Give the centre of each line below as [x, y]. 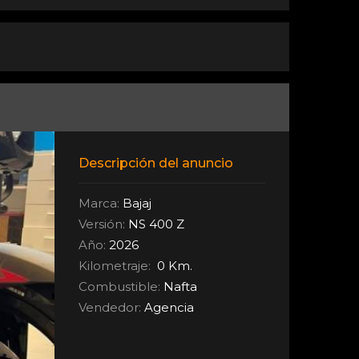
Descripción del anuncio [156, 163]
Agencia [168, 307]
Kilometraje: [115, 265]
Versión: [102, 224]
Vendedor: [110, 307]
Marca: [99, 203]
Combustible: [120, 286]
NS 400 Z [155, 224]
